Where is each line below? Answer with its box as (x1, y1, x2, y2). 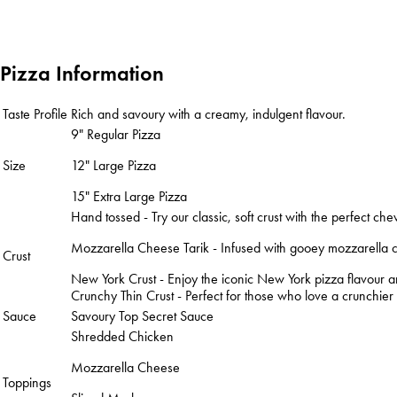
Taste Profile (3, 105, 67, 122)
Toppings (3, 373, 51, 391)
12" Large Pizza (71, 156, 156, 174)
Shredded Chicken (71, 327, 174, 345)
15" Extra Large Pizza (71, 187, 187, 205)
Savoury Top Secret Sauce (71, 307, 214, 324)
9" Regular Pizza (71, 125, 160, 143)
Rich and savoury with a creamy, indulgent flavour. (71, 105, 346, 122)
